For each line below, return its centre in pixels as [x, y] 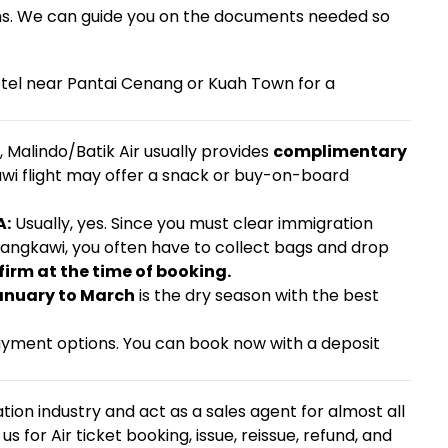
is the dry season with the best [256, 295]
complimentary [339, 151]
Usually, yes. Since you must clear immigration [191, 223]
